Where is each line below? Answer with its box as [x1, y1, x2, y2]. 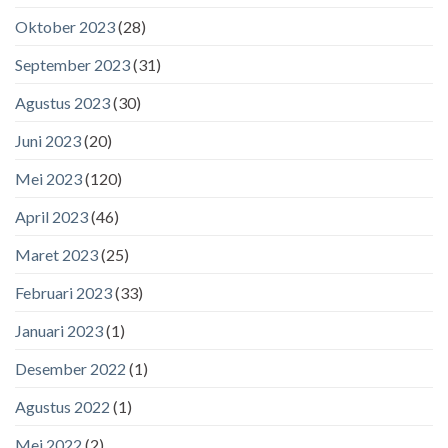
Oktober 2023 [15, 16, 115, 36]
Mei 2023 [15, 168, 82, 188]
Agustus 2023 [15, 92, 110, 112]
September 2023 [15, 54, 130, 74]
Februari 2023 [15, 282, 112, 302]
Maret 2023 [15, 244, 98, 264]
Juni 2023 [15, 130, 81, 150]
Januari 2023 [15, 320, 103, 340]
